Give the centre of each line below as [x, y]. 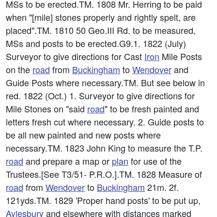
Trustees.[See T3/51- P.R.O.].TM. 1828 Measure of [104, 174]
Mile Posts [181, 56]
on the [19, 69]
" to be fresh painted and [152, 108]
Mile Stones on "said [46, 108]
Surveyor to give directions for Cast [75, 56]
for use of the [155, 161]
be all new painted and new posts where [83, 135]
